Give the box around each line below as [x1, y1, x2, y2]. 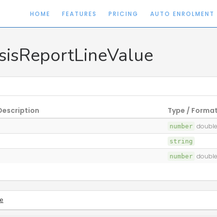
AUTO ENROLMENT [150, 10, 215, 18]
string [170, 138, 193, 145]
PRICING [108, 10, 139, 18]
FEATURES [62, 10, 97, 18]
